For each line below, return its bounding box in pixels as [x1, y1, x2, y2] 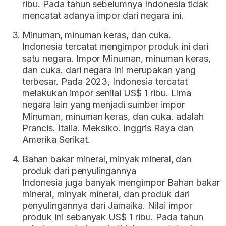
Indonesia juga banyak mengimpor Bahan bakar [22, 177, 220, 188]
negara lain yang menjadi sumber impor [22, 99, 185, 110]
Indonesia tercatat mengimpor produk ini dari [22, 41, 208, 52]
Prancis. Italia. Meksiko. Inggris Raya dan [22, 122, 193, 133]
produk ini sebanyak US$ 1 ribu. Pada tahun [22, 211, 203, 222]
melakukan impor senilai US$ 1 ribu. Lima [22, 87, 191, 98]
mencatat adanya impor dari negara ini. [22, 10, 184, 21]
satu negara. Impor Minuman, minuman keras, [22, 52, 211, 64]
